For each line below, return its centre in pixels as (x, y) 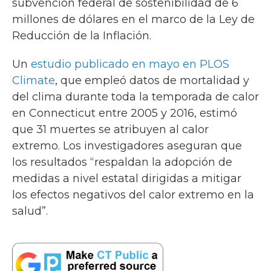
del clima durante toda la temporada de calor (135, 97)
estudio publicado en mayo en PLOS (130, 64)
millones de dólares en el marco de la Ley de (133, 19)
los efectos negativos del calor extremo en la (133, 195)
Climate (34, 80)
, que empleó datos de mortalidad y (152, 80)
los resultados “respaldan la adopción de (122, 162)
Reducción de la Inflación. (82, 36)
